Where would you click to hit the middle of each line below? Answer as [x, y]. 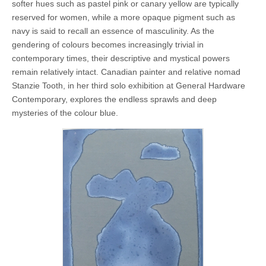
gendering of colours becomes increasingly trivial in [108, 44]
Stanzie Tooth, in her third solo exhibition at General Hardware [129, 85]
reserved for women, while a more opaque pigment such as [123, 17]
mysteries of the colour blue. [65, 113]
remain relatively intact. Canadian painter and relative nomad [126, 72]
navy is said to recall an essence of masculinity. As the [113, 31]
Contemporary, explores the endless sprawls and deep [114, 99]
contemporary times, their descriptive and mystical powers [121, 58]
